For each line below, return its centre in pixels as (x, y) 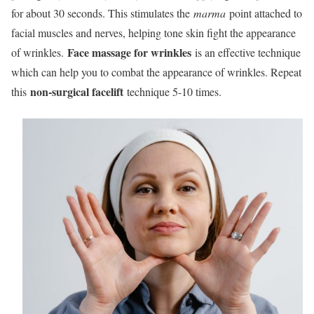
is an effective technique (246, 52)
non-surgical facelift (77, 91)
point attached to (264, 13)
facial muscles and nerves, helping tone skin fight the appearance (153, 32)
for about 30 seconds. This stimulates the (102, 13)
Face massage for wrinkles (129, 52)
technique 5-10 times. (172, 91)
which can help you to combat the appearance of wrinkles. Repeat (156, 71)
